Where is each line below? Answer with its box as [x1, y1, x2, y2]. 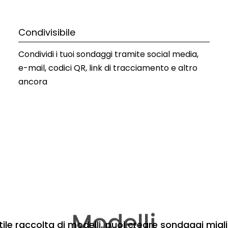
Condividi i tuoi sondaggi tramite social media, [18, 48, 198, 60]
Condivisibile [18, 25, 75, 39]
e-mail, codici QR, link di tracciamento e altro [18, 62, 197, 74]
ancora [18, 75, 47, 88]
